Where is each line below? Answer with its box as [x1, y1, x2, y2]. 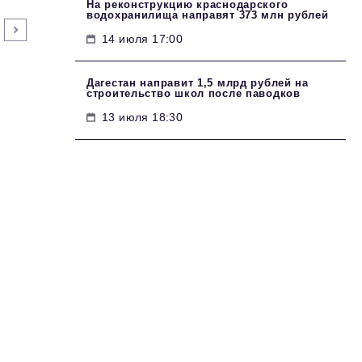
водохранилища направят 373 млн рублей [86, 9, 329, 21]
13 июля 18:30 [102, 111, 183, 124]
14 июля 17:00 [102, 32, 183, 45]
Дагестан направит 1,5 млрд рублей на [86, 77, 309, 89]
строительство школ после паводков [86, 87, 301, 99]
